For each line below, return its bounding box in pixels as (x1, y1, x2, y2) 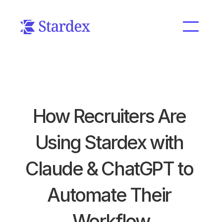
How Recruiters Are (32, 105, 186, 127)
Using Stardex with (35, 131, 183, 154)
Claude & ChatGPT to (25, 157, 193, 180)
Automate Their (47, 183, 171, 206)
